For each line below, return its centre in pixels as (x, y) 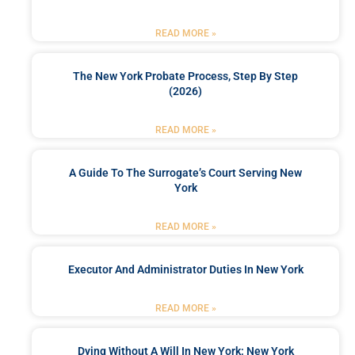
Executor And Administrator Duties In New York (185, 270)
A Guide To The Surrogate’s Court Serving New (185, 173)
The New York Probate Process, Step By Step (185, 76)
